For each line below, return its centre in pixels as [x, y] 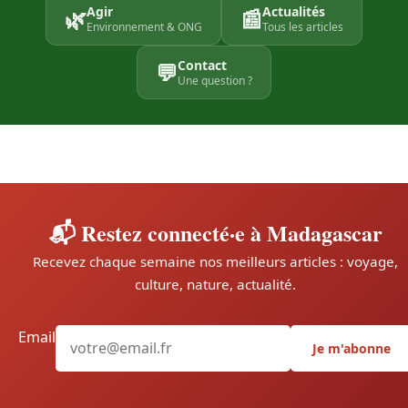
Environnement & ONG [144, 27]
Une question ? [215, 81]
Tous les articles [303, 27]
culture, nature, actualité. [215, 285]
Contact [202, 66]
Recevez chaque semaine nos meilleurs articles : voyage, [215, 262]
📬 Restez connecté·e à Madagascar [215, 233]
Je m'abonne [352, 348]
